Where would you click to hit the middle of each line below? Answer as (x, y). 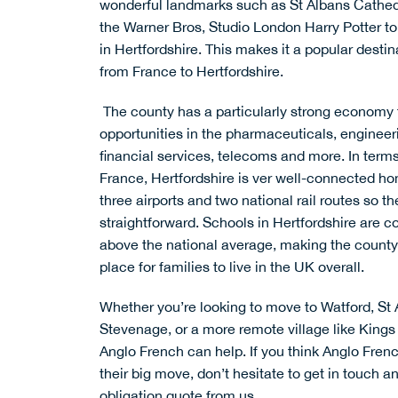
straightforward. (151, 223)
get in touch (342, 374)
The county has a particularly (195, 111)
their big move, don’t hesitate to (202, 374)
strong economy (342, 111)
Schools (228, 223)
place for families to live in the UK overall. (232, 267)
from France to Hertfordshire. (195, 72)
